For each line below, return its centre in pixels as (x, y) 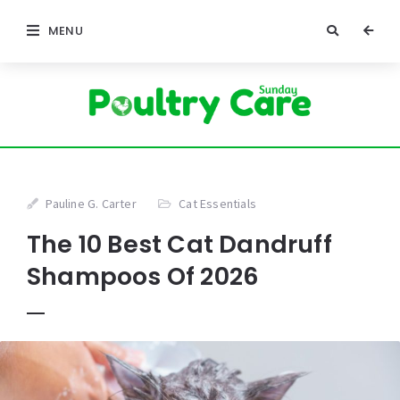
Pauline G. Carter (91, 204)
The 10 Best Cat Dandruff (179, 245)
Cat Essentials (218, 204)
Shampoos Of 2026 (143, 277)
